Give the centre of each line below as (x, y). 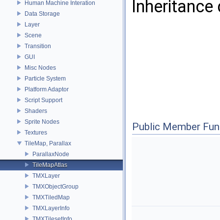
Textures (36, 132)
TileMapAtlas (50, 165)
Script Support (43, 100)
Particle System (45, 78)
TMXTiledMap (51, 197)
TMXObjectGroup (55, 186)
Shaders (36, 111)
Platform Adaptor (47, 89)
